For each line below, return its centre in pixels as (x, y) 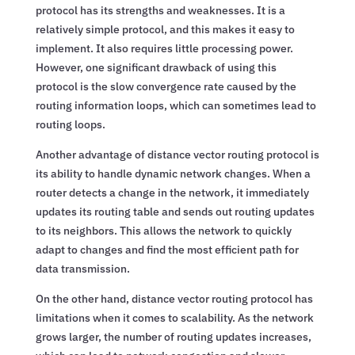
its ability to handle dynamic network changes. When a (173, 173)
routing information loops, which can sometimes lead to (176, 105)
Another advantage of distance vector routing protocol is (177, 154)
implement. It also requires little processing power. (164, 48)
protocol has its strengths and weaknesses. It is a (160, 10)
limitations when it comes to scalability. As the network (174, 317)
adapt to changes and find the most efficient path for (167, 249)
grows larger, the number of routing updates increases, (173, 336)
